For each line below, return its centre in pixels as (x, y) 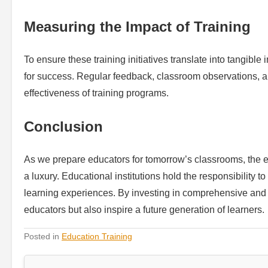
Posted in (43, 236)
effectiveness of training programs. (96, 93)
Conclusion (63, 126)
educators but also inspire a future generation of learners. (144, 209)
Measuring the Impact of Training (137, 27)
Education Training (97, 236)
